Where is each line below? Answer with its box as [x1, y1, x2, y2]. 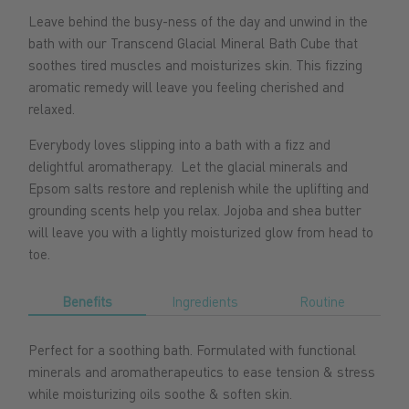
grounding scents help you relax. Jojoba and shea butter [28, 201, 362, 220]
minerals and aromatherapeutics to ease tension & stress [28, 362, 376, 382]
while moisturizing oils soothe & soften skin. [28, 384, 293, 404]
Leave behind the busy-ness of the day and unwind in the [28, 12, 369, 31]
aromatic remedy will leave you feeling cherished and [28, 78, 345, 97]
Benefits [61, 292, 112, 311]
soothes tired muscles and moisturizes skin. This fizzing [28, 56, 363, 75]
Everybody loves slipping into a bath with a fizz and [28, 135, 331, 154]
